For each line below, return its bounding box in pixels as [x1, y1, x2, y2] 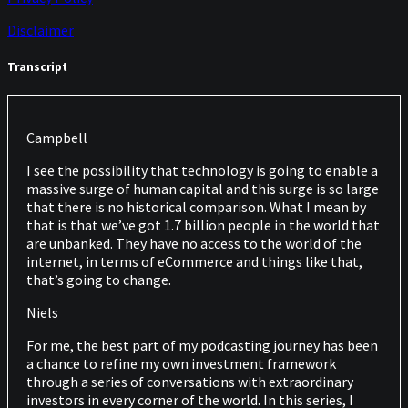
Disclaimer [7, 21, 74, 39]
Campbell [26, 128, 87, 148]
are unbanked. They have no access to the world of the [26, 234, 362, 253]
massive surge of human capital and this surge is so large [26, 179, 379, 199]
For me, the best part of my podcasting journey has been [26, 336, 378, 355]
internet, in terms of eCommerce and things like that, [26, 252, 362, 271]
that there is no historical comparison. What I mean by [26, 198, 366, 217]
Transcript [7, 59, 67, 76]
